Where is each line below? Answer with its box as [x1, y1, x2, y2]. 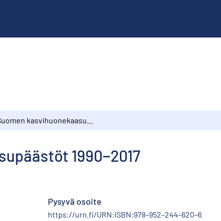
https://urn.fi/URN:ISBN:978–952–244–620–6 [48, 209, 202, 219]
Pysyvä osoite [48, 195, 102, 207]
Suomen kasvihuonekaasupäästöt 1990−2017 [87, 115, 93, 125]
